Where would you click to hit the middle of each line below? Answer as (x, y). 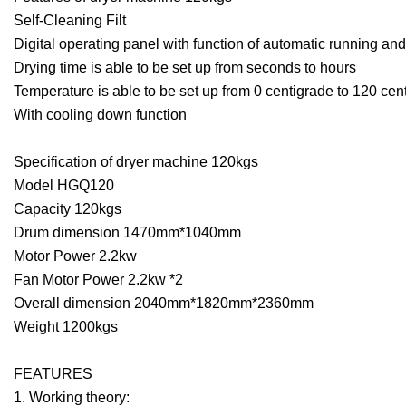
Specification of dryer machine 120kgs (136, 162)
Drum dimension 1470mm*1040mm (127, 233)
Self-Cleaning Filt (70, 21)
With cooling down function (100, 115)
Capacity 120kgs (68, 209)
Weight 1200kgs (66, 327)
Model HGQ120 (64, 186)
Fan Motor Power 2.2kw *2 (98, 280)
